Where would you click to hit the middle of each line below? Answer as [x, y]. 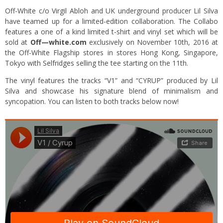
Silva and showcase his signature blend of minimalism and [111, 91]
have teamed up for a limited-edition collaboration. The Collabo [111, 21]
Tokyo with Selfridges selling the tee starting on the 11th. [97, 63]
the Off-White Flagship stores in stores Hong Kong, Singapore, [111, 53]
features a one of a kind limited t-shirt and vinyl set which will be [111, 32]
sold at [18, 42]
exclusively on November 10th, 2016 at [152, 42]
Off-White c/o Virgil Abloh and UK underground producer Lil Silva [111, 11]
